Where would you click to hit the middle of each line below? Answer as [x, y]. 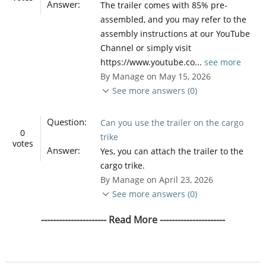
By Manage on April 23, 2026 [156, 179]
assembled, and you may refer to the [173, 19]
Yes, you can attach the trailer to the [172, 151]
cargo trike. [122, 165]
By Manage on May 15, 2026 [155, 76]
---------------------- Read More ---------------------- [133, 219]
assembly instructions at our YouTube [175, 33]
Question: [66, 121]
